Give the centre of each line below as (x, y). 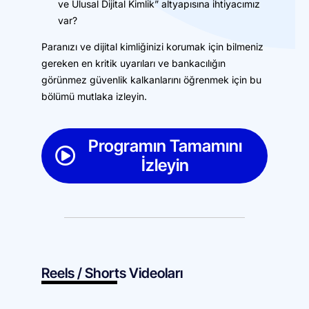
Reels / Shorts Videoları (112, 273)
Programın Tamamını (165, 146)
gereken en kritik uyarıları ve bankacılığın (133, 63)
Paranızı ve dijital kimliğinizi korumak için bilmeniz (152, 47)
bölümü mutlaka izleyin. (94, 96)
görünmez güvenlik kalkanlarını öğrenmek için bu (151, 80)
